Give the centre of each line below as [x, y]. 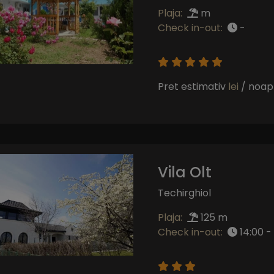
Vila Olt [184, 172]
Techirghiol [184, 193]
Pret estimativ [193, 86]
